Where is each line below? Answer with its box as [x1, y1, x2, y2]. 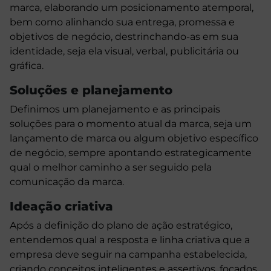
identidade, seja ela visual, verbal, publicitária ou [10, 45, 239, 57]
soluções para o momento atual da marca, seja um [10, 118, 252, 130]
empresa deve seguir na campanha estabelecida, [10, 249, 247, 261]
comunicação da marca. [10, 176, 124, 188]
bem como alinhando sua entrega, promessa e [10, 16, 235, 28]
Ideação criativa [10, 199, 113, 214]
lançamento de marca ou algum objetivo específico [10, 132, 258, 145]
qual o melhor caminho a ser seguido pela [10, 162, 212, 174]
